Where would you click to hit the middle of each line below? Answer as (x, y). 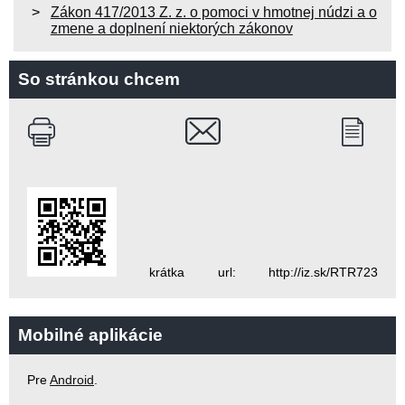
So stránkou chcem (99, 80)
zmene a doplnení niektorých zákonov (171, 29)
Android (72, 380)
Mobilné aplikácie (90, 335)
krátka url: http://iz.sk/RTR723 (247, 273)
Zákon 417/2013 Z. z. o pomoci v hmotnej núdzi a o (213, 13)
